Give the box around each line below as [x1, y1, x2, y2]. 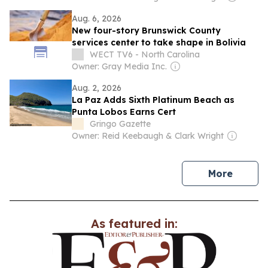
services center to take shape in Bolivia [72, 37, 246, 48]
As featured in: [90, 216, 178, 231]
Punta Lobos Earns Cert [72, 106, 176, 117]
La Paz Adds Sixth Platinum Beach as [72, 95, 234, 105]
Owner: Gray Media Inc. [72, 61, 167, 72]
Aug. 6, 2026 [72, 13, 121, 24]
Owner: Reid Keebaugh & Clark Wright [72, 130, 224, 141]
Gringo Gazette [90, 118, 151, 129]
